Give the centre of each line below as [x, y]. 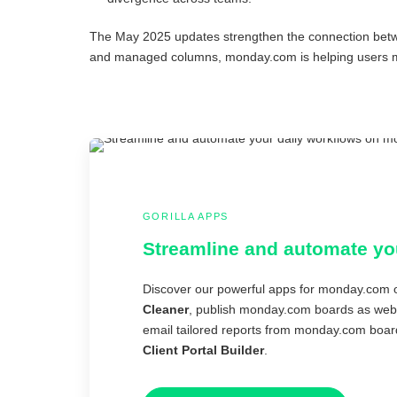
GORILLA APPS [185, 217]
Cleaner [165, 310]
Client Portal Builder [203, 350]
